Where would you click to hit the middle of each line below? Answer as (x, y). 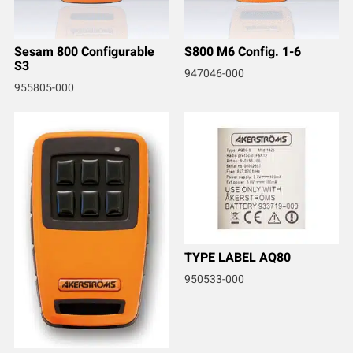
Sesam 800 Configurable (84, 52)
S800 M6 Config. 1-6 (243, 52)
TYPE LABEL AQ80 (238, 257)
